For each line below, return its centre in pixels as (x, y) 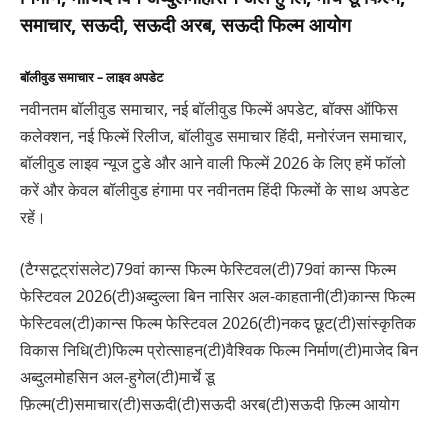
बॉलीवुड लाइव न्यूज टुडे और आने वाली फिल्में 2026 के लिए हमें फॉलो (213, 163)
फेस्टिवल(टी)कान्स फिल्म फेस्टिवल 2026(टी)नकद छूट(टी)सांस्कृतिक (218, 322)
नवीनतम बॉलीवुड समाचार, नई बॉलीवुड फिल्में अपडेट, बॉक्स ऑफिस (209, 109)
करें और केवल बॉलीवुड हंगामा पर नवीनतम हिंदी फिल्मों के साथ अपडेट (214, 190)
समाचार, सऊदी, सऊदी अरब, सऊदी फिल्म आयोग (185, 25)
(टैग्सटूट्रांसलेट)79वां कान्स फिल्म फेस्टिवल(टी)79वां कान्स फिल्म (208, 268)
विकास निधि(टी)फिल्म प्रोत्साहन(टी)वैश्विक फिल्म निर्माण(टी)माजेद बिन (219, 349)
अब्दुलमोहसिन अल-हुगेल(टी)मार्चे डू (117, 376)
